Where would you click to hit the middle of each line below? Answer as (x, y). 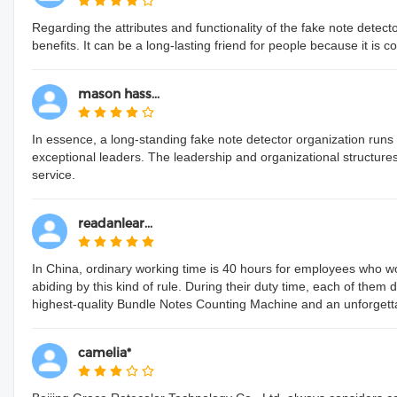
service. (54, 175)
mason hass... (119, 94)
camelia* (105, 353)
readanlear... (115, 223)
